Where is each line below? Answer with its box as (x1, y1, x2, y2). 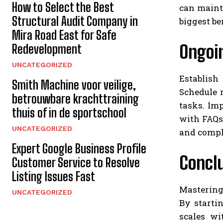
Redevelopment (12, 42, 82, 57)
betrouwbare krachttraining (12, 92, 139, 107)
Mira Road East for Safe (12, 28, 116, 43)
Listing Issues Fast (12, 169, 95, 184)
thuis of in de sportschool (12, 106, 126, 120)
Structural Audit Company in (12, 14, 138, 29)
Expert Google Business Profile (12, 141, 146, 156)
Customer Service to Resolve (12, 155, 140, 170)
